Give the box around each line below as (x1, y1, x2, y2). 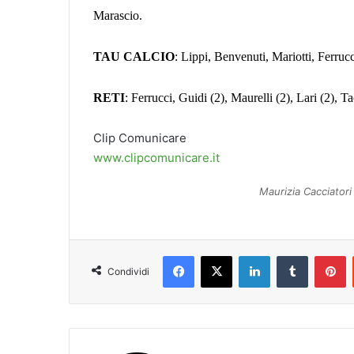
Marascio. (93, 8, 142, 22)
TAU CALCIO (93, 49, 175, 63)
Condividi (107, 265, 149, 277)
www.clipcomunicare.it (93, 149, 220, 165)
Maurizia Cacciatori (259, 184, 352, 198)
